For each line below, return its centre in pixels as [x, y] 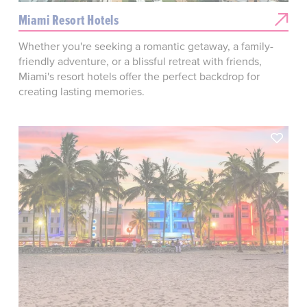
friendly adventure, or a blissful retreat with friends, [140, 61]
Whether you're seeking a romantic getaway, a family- [146, 46]
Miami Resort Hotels [69, 20]
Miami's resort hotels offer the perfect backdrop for [139, 76]
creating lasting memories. [81, 91]
